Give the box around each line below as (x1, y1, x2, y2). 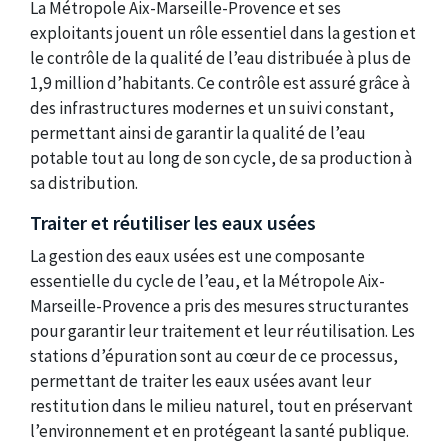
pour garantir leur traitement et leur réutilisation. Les (30, 320, 415, 343)
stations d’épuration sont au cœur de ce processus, (30, 345, 398, 368)
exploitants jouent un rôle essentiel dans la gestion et (30, 21, 416, 44)
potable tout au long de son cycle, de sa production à (30, 146, 412, 169)
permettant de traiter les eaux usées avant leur (30, 370, 371, 393)
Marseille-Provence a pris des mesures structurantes (30, 295, 409, 318)
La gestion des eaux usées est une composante (30, 245, 365, 268)
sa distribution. (30, 171, 138, 194)
